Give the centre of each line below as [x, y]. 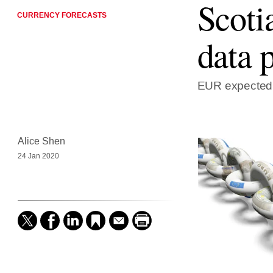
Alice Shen [41, 141]
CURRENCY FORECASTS [62, 15]
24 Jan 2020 [38, 156]
